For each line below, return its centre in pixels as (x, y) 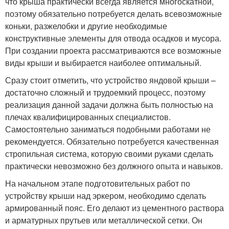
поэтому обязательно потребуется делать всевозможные (113, 13)
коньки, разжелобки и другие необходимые (86, 26)
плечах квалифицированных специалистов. (88, 117)
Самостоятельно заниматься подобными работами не (108, 129)
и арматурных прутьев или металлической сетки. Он (104, 220)
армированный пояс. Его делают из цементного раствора (114, 208)
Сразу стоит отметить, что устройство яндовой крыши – (110, 80)
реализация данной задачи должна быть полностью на (109, 104)
